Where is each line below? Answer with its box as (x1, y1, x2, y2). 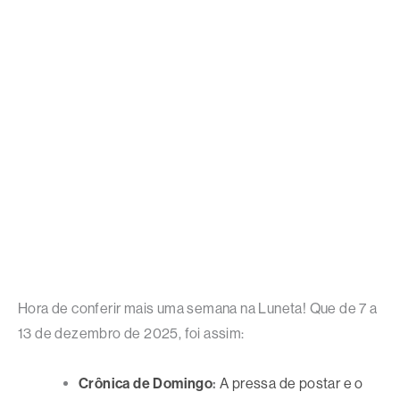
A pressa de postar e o (220, 375, 363, 393)
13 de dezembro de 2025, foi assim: (18, 325, 245, 343)
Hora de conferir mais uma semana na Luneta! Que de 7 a (18, 300, 378, 318)
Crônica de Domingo (79, 375, 213, 393)
